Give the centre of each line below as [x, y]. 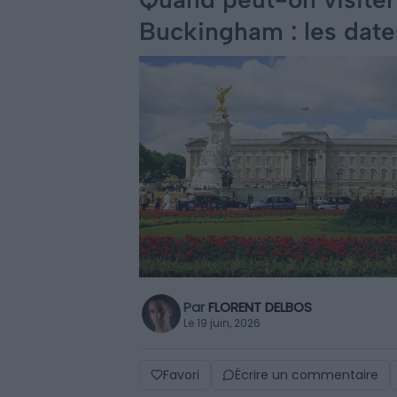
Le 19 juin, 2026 [222, 323]
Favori [181, 375]
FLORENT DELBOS [260, 307]
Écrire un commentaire [307, 375]
